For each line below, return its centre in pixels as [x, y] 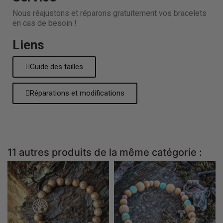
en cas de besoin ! [45, 23]
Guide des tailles [56, 67]
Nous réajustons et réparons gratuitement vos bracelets [111, 13]
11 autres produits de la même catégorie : [105, 153]
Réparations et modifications [77, 93]
